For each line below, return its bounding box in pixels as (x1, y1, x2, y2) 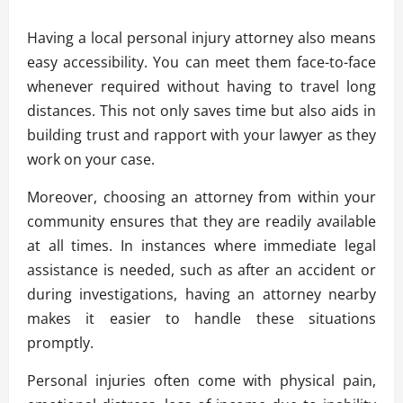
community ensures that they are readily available (27, 210, 376, 231)
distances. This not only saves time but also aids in (27, 100, 376, 121)
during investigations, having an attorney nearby (27, 283, 376, 304)
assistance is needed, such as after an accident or (27, 259, 376, 280)
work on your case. (27, 148, 155, 169)
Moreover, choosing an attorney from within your (27, 186, 376, 207)
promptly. (27, 332, 94, 353)
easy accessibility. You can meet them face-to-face (27, 51, 376, 72)
